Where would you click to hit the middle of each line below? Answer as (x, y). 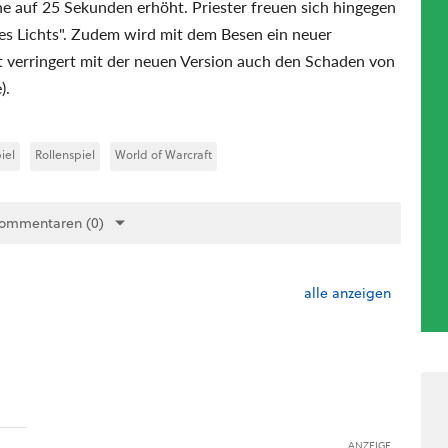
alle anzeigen (347, 293)
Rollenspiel (65, 154)
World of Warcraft (163, 154)
